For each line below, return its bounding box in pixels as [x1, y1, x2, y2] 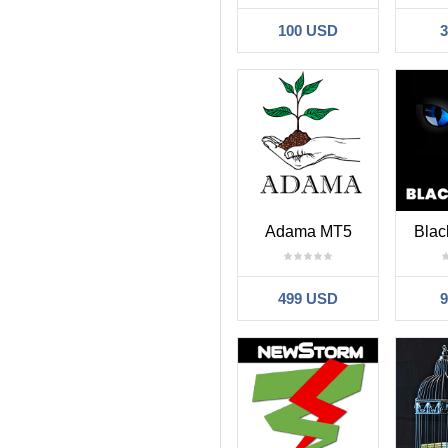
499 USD [278, 289, 339, 307]
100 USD [278, 21, 339, 39]
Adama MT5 [264, 222, 352, 240]
